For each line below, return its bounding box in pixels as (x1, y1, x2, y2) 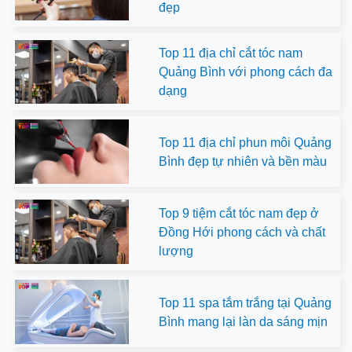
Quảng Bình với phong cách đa (159, 65, 333, 79)
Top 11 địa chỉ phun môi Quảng (159, 136, 332, 150)
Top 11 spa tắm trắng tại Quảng (159, 296, 332, 310)
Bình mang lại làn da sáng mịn (159, 315, 328, 329)
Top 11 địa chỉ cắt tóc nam (159, 46, 303, 60)
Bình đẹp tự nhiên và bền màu (159, 155, 328, 169)
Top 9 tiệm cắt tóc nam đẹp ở (159, 207, 320, 221)
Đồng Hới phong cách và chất (159, 225, 326, 240)
